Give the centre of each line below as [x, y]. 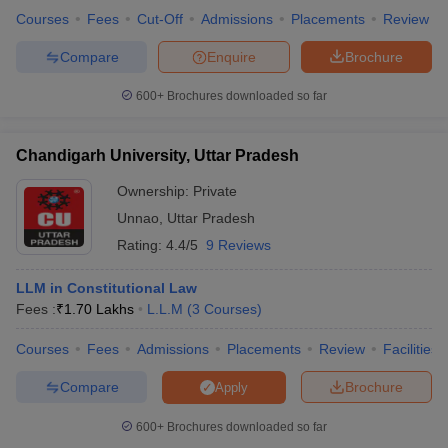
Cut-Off [160, 19]
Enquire [231, 56]
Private [215, 191]
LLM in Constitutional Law [106, 288]
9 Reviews [238, 245]
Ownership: [155, 191]
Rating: [141, 245]
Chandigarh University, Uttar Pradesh [157, 155]
